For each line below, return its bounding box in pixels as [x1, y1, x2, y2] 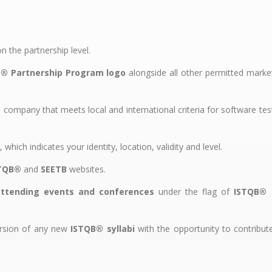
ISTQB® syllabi [70, 222, 135, 234]
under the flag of [154, 185, 234, 197]
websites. [67, 163, 106, 175]
